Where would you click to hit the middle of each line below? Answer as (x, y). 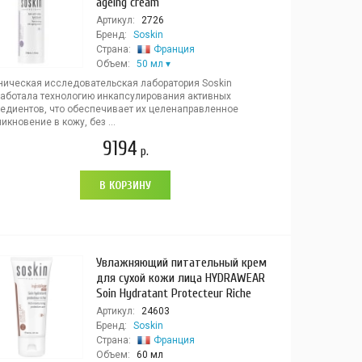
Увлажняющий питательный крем (181, 263)
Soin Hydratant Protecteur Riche (173, 293)
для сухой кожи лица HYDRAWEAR (180, 278)
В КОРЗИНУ (126, 185)
